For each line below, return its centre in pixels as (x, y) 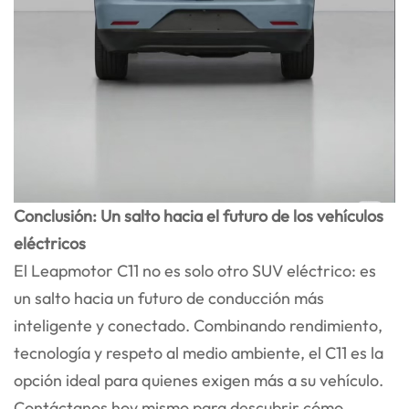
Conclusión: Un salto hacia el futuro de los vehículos (199, 215)
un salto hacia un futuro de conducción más (169, 298)
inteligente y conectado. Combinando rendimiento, (198, 325)
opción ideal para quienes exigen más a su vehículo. (199, 380)
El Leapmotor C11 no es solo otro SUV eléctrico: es (195, 270)
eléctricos (50, 243)
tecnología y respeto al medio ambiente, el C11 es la (199, 352)
